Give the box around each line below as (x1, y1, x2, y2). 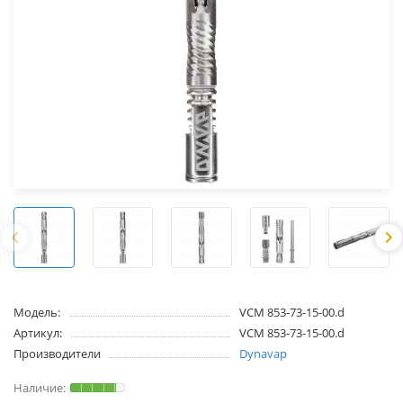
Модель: (13, 303, 60, 320)
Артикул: (13, 324, 62, 341)
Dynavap (238, 345, 287, 362)
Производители (13, 345, 101, 362)
